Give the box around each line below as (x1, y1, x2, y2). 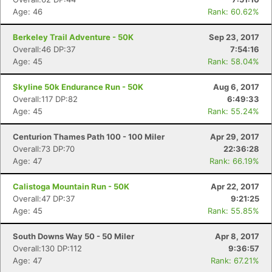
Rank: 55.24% (208, 106, 259, 116)
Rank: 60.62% (208, 7, 259, 16)
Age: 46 (13, 7, 42, 16)
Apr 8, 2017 (215, 231, 259, 241)
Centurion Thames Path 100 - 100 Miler (13, 132, 165, 141)
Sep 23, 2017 (209, 32, 259, 42)
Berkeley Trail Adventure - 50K (13, 32, 134, 42)
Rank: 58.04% (208, 56, 259, 66)
